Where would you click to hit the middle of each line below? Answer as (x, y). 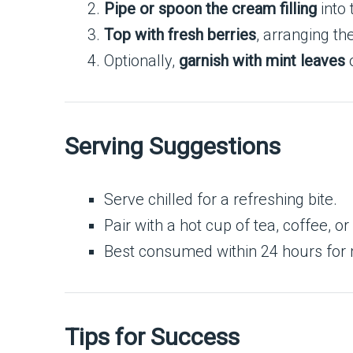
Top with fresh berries (180, 35)
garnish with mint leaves (262, 61)
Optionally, (141, 61)
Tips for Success (152, 337)
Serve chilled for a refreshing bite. (221, 199)
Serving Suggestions (173, 146)
